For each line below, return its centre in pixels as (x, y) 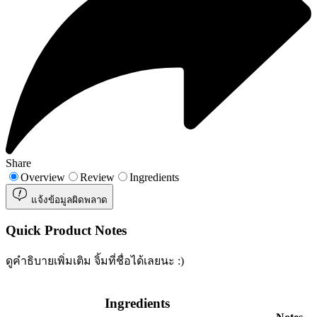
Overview (43, 178)
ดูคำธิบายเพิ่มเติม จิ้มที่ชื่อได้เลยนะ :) (95, 260)
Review (97, 178)
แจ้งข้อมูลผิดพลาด (68, 200)
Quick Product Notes (66, 230)
